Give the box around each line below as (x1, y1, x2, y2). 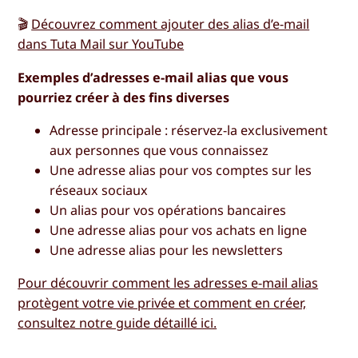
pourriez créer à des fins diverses (18, 88, 230, 106)
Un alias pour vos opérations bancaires (50, 201, 287, 219)
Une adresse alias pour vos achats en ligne (50, 221, 308, 239)
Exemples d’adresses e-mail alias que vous (18, 68, 289, 86)
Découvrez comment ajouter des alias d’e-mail (31, 15, 310, 34)
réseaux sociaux (50, 181, 149, 199)
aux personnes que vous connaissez (50, 141, 269, 159)
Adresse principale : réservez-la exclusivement (50, 121, 328, 139)
